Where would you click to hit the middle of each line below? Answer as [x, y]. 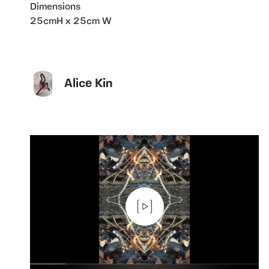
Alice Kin [89, 84]
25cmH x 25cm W [71, 22]
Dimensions [55, 8]
